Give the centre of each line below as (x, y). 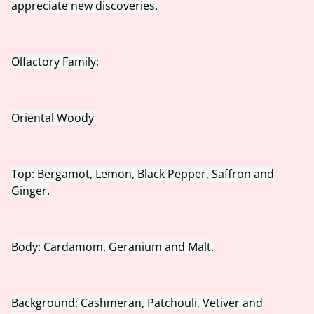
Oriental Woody (53, 118)
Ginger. (30, 191)
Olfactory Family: (55, 62)
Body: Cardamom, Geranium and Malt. (112, 247)
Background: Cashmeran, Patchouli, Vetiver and (137, 303)
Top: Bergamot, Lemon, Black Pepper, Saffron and (143, 174)
